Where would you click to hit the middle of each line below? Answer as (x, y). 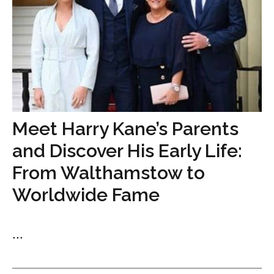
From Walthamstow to (109, 173)
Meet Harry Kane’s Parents (125, 129)
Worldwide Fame (86, 195)
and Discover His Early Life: (127, 151)
